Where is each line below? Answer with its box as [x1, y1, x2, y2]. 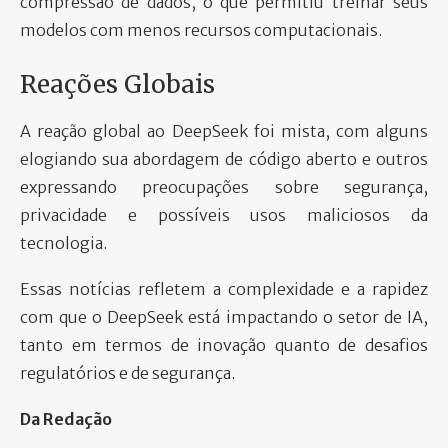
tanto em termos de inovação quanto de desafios [20, 334, 428, 355]
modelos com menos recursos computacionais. [20, 19, 382, 40]
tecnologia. [20, 232, 107, 253]
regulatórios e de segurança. [20, 362, 235, 383]
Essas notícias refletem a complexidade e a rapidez [20, 278, 428, 299]
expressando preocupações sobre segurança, [20, 176, 428, 197]
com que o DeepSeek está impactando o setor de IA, [20, 306, 428, 327]
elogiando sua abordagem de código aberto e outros [20, 148, 428, 169]
